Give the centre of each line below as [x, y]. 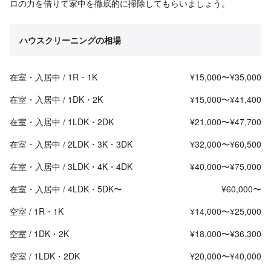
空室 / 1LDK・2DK [45, 256]
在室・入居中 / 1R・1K [54, 77]
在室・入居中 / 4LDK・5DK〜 [66, 189]
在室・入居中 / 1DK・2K [56, 100]
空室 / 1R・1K [37, 211]
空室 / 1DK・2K [39, 234]
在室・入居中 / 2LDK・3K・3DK [71, 144]
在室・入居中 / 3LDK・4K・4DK [71, 167]
